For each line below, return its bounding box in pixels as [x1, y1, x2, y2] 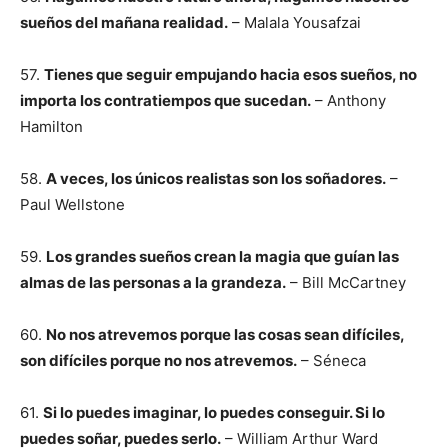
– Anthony [311, 91, 386, 110]
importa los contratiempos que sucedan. [20, 91, 311, 110]
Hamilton [20, 117, 83, 136]
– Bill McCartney [286, 273, 406, 292]
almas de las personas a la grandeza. [20, 273, 286, 292]
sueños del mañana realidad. [20, 13, 228, 32]
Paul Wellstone [20, 195, 125, 214]
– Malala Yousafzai [228, 13, 361, 32]
